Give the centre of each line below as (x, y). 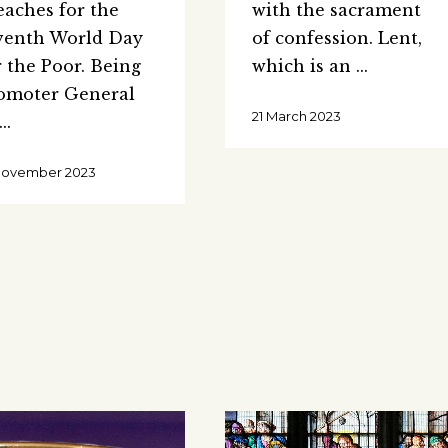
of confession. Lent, (336, 37)
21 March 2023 (296, 115)
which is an (303, 65)
